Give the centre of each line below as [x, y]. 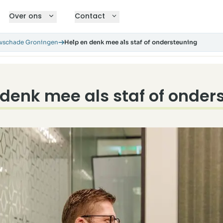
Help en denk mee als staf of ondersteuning [131, 42]
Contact [90, 16]
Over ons [26, 16]
